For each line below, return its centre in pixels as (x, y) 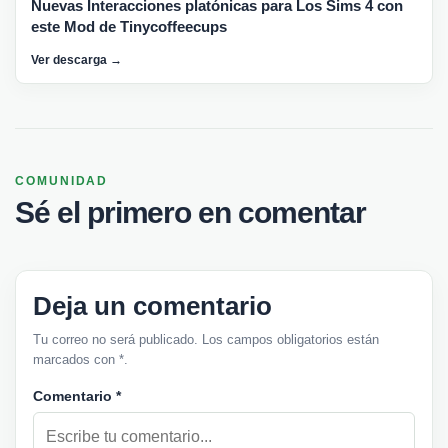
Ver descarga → (76, 60)
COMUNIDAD (62, 181)
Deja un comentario (152, 306)
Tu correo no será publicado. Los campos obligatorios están (206, 340)
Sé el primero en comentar (190, 213)
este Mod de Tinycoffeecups (129, 27)
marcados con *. (80, 360)
